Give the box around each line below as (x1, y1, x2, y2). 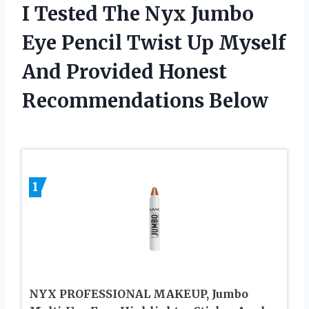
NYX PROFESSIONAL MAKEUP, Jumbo (29, 286, 248, 301)
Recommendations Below (22, 88, 268, 113)
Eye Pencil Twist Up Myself (22, 30, 286, 55)
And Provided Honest (22, 59, 227, 84)
